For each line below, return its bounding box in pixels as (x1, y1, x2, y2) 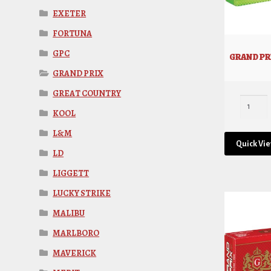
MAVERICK (53, 247, 97, 259)
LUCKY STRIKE (53, 187, 111, 199)
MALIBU (53, 207, 85, 219)
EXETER (53, 7, 87, 19)
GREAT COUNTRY (53, 87, 122, 99)
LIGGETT (53, 167, 90, 179)
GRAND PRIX (53, 67, 104, 79)
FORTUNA (53, 27, 93, 39)
